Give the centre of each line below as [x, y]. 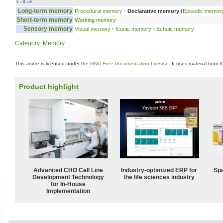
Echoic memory [175, 29]
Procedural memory [99, 11]
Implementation [68, 191]
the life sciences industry [159, 177]
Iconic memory [133, 29]
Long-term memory [45, 11]
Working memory [95, 20]
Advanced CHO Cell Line [68, 170]
